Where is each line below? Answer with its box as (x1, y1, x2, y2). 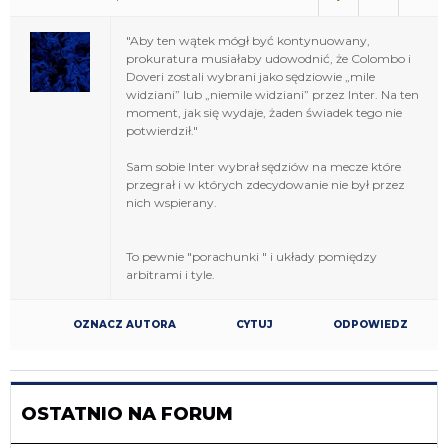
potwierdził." (126, 122, 198, 138)
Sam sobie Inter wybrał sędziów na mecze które (126, 158, 401, 174)
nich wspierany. (126, 194, 217, 210)
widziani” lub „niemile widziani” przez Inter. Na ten (126, 86, 419, 102)
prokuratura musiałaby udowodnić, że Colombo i (126, 50, 411, 66)
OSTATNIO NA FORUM (21, 402, 233, 425)
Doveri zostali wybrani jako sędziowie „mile (126, 68, 375, 84)
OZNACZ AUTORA (73, 317, 176, 331)
